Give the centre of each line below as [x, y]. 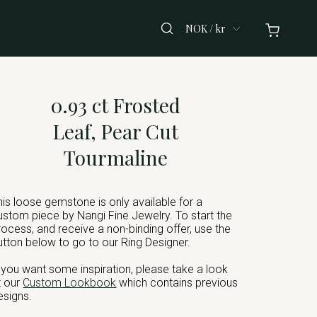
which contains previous [179, 282]
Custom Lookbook [70, 282]
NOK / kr [205, 28]
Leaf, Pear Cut [115, 131]
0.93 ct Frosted [115, 105]
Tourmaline [115, 157]
